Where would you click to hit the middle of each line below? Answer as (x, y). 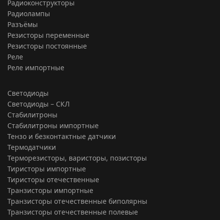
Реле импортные (36, 68)
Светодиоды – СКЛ (39, 104)
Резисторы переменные (48, 35)
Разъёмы (23, 24)
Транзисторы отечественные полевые (73, 212)
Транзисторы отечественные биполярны (77, 201)
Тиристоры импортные (47, 169)
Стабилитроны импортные (53, 125)
